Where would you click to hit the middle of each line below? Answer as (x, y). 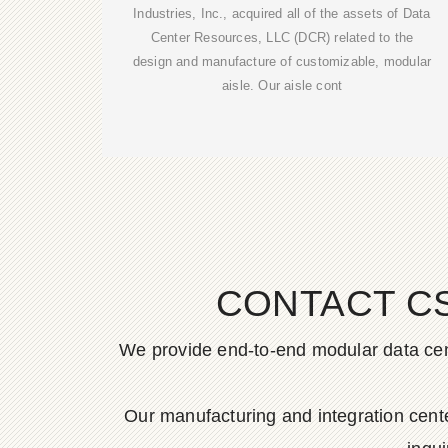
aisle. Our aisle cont (282, 86)
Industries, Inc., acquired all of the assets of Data (282, 14)
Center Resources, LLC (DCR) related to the (282, 38)
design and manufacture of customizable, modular (282, 62)
